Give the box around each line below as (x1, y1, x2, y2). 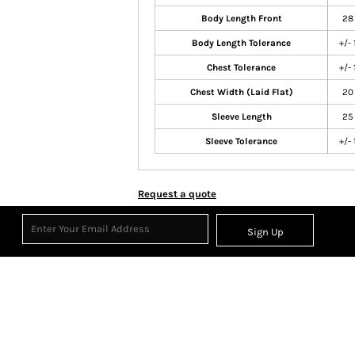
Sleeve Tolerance (205, 136, 277, 147)
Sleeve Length (211, 111, 272, 123)
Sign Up (246, 225, 284, 238)
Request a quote (138, 188, 216, 200)
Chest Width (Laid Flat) (189, 86, 293, 98)
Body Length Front (200, 13, 282, 25)
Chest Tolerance (207, 62, 276, 74)
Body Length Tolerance (192, 37, 291, 49)
